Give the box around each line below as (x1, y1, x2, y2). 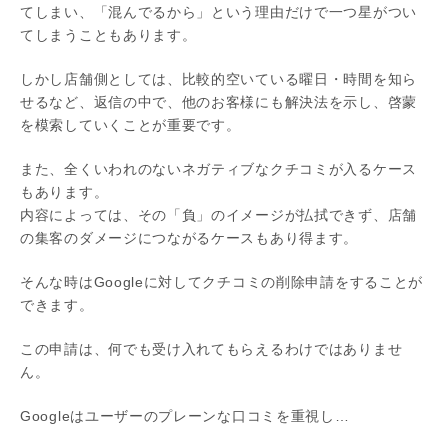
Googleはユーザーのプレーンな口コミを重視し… (20, 408, 350, 425)
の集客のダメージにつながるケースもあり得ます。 (20, 230, 359, 247)
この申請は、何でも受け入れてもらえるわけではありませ (20, 341, 403, 358)
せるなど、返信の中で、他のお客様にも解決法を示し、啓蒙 (20, 94, 417, 111)
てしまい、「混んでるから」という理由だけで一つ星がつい (20, 4, 417, 21)
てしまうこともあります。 (20, 27, 197, 44)
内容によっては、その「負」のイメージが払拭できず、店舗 (20, 207, 417, 224)
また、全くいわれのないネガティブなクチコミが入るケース (20, 161, 417, 178)
